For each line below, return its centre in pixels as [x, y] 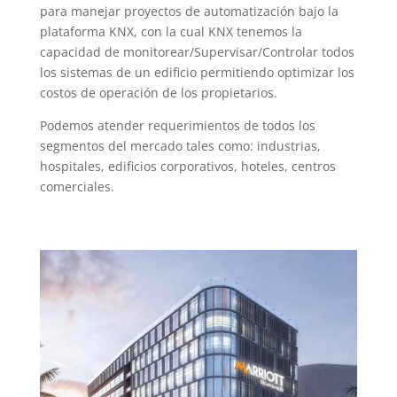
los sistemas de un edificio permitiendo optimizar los [197, 72]
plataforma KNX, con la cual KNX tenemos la [171, 31]
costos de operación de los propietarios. [158, 92]
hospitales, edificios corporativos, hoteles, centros [187, 166]
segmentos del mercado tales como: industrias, [180, 145]
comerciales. [77, 186]
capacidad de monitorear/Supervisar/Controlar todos [197, 51]
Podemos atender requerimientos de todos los [177, 125]
